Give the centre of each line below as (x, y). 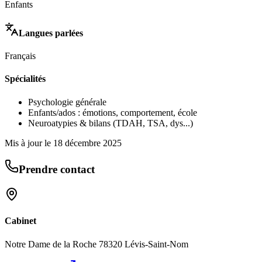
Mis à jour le (29, 143)
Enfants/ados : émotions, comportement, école (113, 112)
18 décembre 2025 (87, 143)
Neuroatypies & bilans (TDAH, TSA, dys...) (111, 123)
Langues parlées (51, 33)
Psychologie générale (67, 102)
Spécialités (25, 79)
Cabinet (20, 221)
